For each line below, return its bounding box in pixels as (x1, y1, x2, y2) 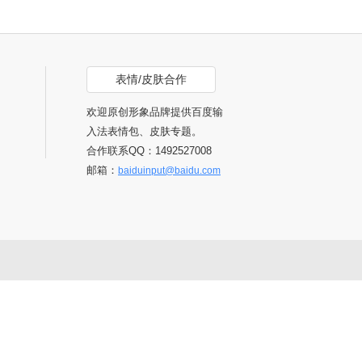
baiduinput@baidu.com (118, 165, 221, 176)
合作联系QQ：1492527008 (86, 145, 212, 157)
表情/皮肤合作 (116, 73, 187, 86)
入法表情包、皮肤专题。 (86, 125, 202, 137)
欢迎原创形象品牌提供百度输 (86, 106, 223, 118)
